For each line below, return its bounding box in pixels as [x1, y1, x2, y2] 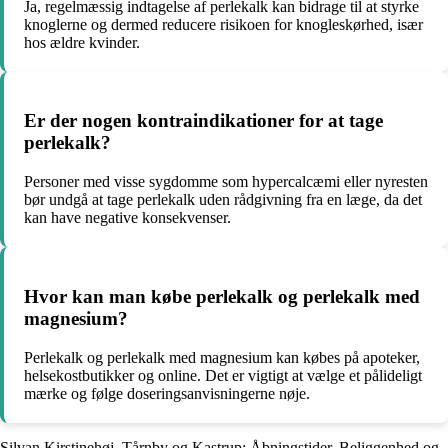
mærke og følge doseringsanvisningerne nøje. [24, 384, 310, 402]
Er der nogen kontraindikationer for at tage [24, 110, 383, 132]
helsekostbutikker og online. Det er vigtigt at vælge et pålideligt [24, 366, 422, 384]
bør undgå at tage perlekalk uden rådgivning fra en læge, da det [24, 191, 422, 209]
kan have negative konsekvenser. [24, 209, 231, 227]
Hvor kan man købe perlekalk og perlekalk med [24, 285, 420, 307]
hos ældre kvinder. [24, 33, 140, 51]
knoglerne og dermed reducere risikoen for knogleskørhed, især [24, 15, 423, 33]
